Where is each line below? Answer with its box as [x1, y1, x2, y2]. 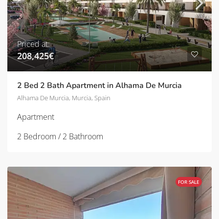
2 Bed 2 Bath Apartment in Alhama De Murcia [17, 80, 182, 91]
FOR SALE [178, 178, 199, 185]
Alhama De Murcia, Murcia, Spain [17, 93, 110, 102]
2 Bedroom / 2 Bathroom [17, 131, 103, 142]
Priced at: [17, 38, 50, 49]
